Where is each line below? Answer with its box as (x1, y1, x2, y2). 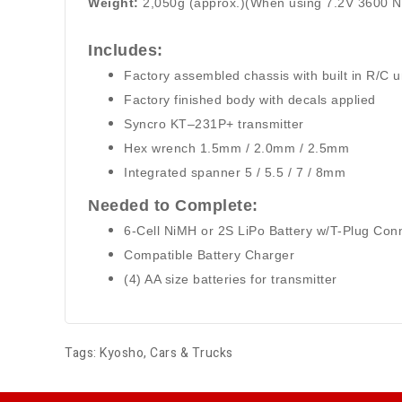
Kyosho (100, 344, 144, 363)
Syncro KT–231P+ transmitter (124, 117, 304, 131)
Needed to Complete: (88, 197, 258, 214)
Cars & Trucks (150, 344, 233, 363)
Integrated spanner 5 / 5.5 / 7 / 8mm (124, 165, 345, 179)
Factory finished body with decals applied (124, 92, 376, 107)
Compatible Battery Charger (124, 248, 294, 262)
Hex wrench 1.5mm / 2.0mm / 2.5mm (124, 141, 349, 155)
